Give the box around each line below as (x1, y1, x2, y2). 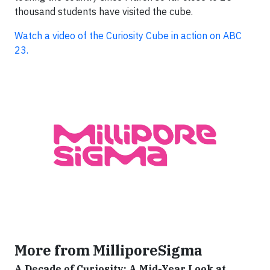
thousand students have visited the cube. (14, 5, 193, 17)
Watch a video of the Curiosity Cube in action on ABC (14, 30, 242, 42)
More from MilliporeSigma (14, 240, 202, 259)
